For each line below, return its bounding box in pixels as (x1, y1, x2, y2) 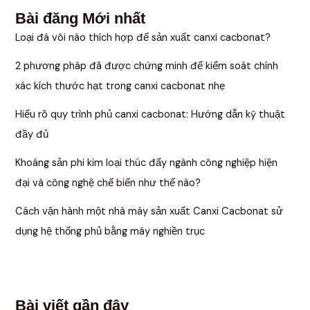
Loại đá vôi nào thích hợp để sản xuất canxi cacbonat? (15, 30, 271, 44)
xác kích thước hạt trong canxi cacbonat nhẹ (15, 79, 226, 93)
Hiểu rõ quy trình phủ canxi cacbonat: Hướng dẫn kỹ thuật (15, 107, 286, 121)
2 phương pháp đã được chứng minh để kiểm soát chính (15, 59, 279, 73)
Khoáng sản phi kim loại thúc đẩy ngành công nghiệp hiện (15, 156, 278, 170)
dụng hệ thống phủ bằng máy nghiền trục (15, 224, 206, 238)
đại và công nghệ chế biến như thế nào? (15, 176, 201, 190)
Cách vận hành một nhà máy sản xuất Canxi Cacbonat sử (15, 204, 284, 218)
